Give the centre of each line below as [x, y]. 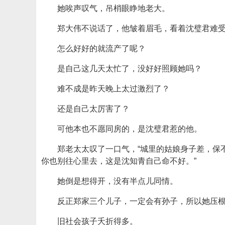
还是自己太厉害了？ [93, 109]
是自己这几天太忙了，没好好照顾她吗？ [130, 69]
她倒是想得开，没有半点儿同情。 [118, 181]
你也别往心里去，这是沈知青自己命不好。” [119, 161]
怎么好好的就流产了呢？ [101, 48]
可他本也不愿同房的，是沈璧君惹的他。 [130, 129]
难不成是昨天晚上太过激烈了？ [114, 89]
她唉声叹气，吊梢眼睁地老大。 [114, 8]
